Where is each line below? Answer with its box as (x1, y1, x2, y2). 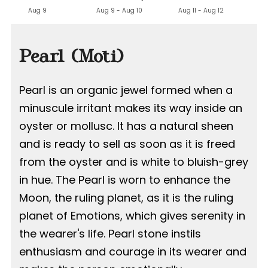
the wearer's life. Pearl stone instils (19, 226, 201, 242)
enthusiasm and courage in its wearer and (19, 244, 246, 260)
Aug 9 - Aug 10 (96, 6, 142, 16)
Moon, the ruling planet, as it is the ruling (19, 190, 233, 206)
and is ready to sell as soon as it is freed (19, 136, 235, 152)
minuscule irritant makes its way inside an (19, 100, 242, 116)
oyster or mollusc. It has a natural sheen (19, 118, 233, 134)
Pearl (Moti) (19, 48, 124, 66)
